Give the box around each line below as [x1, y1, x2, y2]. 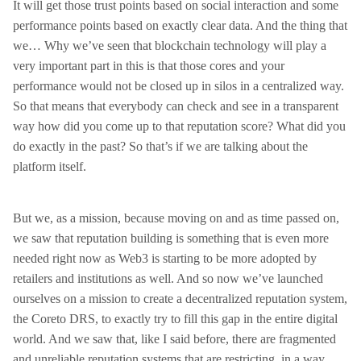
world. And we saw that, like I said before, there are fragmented [13, 332, 336, 346]
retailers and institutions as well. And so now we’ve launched [13, 272, 323, 285]
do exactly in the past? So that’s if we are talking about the [13, 139, 308, 153]
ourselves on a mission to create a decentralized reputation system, [13, 292, 347, 305]
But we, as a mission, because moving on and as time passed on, [13, 211, 339, 225]
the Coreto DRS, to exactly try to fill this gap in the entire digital [13, 312, 338, 326]
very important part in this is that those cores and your [13, 59, 284, 73]
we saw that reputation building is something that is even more [13, 231, 329, 245]
